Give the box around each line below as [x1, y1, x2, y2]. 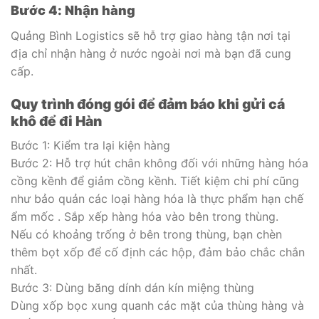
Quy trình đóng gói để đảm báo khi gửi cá [11, 95, 285, 113]
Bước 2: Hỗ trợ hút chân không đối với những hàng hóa [11, 155, 308, 170]
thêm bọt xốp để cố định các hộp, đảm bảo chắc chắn [11, 244, 305, 259]
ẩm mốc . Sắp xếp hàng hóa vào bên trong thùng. [11, 209, 278, 224]
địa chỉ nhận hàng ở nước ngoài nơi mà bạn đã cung [11, 46, 291, 61]
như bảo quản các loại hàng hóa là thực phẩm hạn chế [11, 191, 303, 206]
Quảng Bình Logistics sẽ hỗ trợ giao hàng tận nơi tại [11, 28, 291, 43]
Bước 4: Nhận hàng [11, 3, 135, 19]
